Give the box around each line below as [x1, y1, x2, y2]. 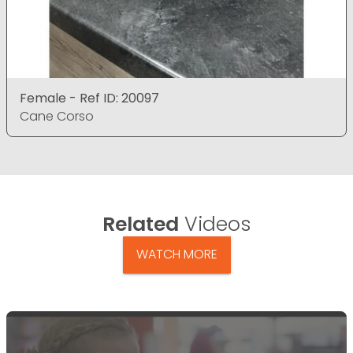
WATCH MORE [136, 245, 217, 264]
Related [102, 210, 179, 238]
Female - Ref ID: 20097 [20, 88, 159, 107]
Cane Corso [20, 106, 94, 125]
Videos [179, 210, 251, 238]
